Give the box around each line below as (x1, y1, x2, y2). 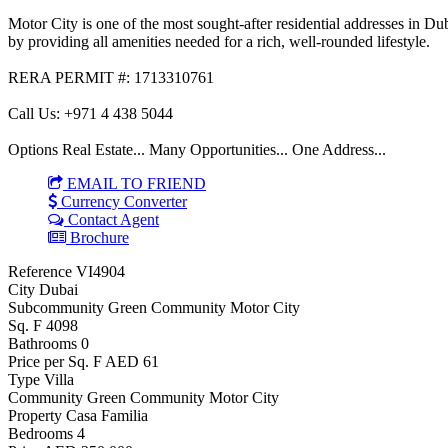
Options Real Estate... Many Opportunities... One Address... (8, 140, 386, 158)
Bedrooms (8, 424, 73, 442)
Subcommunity (8, 298, 104, 316)
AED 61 (105, 352, 159, 370)
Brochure (66, 228, 129, 246)
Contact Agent (64, 210, 159, 228)
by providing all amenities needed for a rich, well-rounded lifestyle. (8, 32, 430, 50)
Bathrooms (8, 334, 77, 352)
